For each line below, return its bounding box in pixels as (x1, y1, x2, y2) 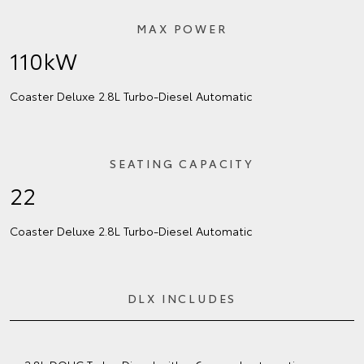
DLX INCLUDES (127, 289, 237, 306)
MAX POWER (136, 19, 227, 37)
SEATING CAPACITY (110, 154, 254, 171)
